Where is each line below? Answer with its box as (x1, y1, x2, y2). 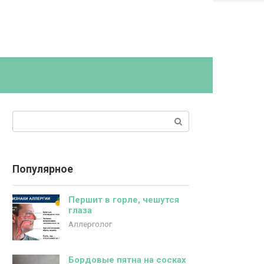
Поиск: (12, 111, 41, 123)
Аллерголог (68, 219, 112, 229)
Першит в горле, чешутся (68, 194, 179, 205)
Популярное (12, 163, 73, 175)
